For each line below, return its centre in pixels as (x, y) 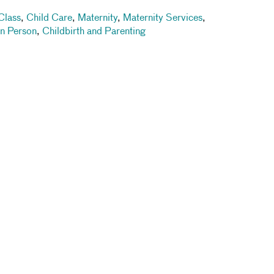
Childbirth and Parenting (94, 32)
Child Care (49, 18)
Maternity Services (163, 18)
